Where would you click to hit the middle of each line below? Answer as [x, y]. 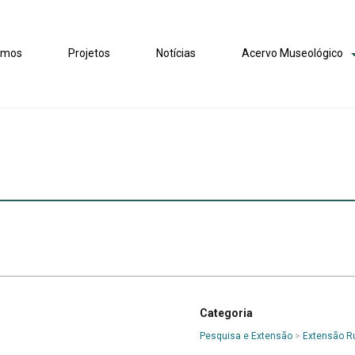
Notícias [176, 53]
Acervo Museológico [293, 53]
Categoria [226, 313]
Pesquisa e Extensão [246, 336]
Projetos [90, 53]
